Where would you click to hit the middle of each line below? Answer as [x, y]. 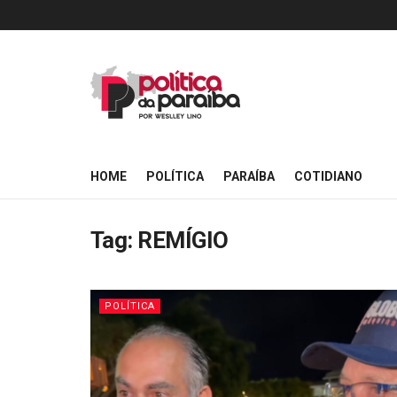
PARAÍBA [249, 176]
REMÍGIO [183, 240]
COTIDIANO [328, 176]
